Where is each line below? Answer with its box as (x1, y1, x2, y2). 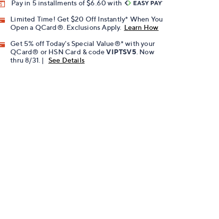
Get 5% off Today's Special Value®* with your (10, 39, 155, 48)
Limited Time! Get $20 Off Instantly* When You (10, 15, 163, 23)
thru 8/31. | (10, 56, 46, 65)
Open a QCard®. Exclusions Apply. (10, 23, 122, 32)
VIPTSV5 (106, 47, 136, 56)
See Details (48, 56, 85, 65)
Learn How (124, 23, 159, 32)
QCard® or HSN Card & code (10, 47, 107, 56)
